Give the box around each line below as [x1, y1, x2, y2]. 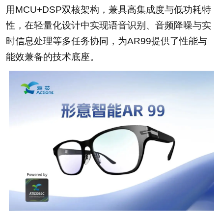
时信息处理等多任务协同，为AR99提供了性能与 [5, 35, 207, 46]
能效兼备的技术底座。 [5, 51, 99, 62]
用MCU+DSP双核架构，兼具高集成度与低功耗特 [5, 4, 211, 15]
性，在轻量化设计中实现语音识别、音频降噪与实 [5, 20, 211, 30]
